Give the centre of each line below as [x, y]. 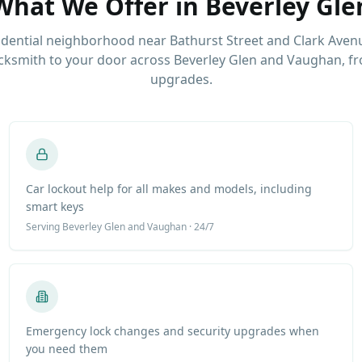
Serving [44, 227]
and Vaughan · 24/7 [169, 227]
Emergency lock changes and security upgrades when [172, 331]
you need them [66, 349]
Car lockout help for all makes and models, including [168, 189]
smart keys [55, 206]
